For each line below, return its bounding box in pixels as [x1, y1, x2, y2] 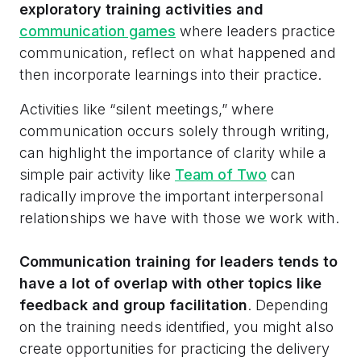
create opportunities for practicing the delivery [19, 340, 330, 358]
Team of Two [175, 166, 267, 184]
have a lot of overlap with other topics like [19, 275, 322, 293]
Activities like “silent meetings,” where [19, 101, 274, 118]
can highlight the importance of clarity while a [19, 144, 326, 162]
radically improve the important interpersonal [19, 188, 324, 205]
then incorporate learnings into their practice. [19, 66, 322, 84]
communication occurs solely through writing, [19, 122, 330, 140]
